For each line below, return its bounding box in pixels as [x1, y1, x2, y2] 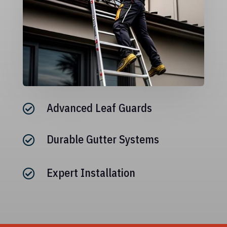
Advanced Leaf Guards [46, 100, 152, 115]
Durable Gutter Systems [46, 131, 159, 146]
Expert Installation [46, 165, 135, 180]
